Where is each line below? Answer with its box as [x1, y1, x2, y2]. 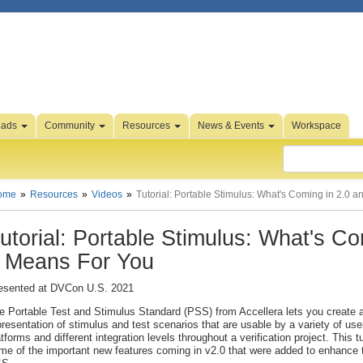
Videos [92, 189, 122, 200]
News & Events [198, 120, 267, 131]
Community [45, 120, 97, 131]
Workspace [292, 120, 341, 131]
